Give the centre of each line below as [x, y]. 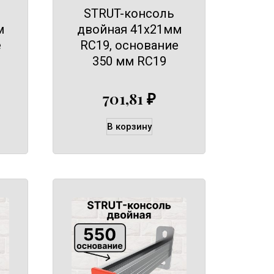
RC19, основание [129, 45]
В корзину [129, 127]
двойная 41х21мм [129, 29]
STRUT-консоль [129, 13]
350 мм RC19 [129, 61]
